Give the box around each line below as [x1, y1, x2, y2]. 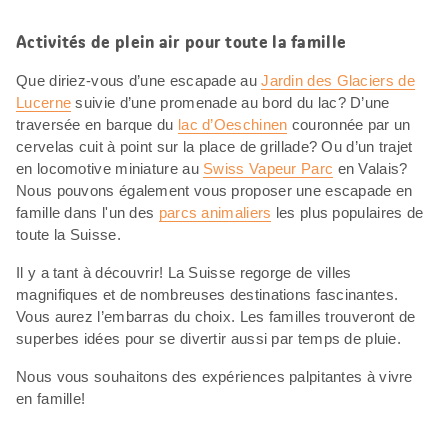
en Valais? [333, 160, 408, 177]
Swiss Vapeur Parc [203, 160, 334, 177]
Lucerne [16, 94, 72, 111]
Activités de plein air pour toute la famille [16, 30, 347, 54]
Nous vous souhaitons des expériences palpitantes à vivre [16, 368, 413, 385]
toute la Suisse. [16, 226, 126, 243]
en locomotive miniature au [16, 160, 204, 177]
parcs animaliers [158, 204, 272, 221]
